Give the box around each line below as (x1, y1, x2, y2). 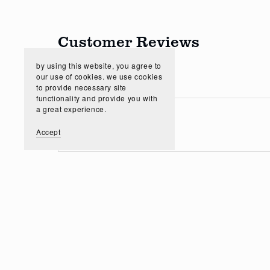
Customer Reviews (57, 30, 199, 52)
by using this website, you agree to (36, 60, 162, 71)
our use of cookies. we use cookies (36, 71, 163, 81)
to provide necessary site (36, 82, 127, 92)
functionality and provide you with (36, 93, 158, 103)
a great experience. (36, 104, 107, 114)
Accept (36, 127, 61, 137)
